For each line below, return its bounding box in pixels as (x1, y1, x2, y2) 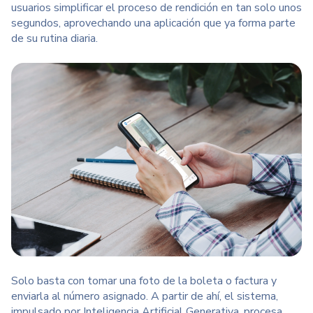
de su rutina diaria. (11, 31, 101, 46)
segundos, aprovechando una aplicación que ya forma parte (11, 15, 296, 31)
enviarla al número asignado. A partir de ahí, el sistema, (11, 289, 278, 305)
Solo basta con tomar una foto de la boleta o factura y (11, 273, 277, 289)
